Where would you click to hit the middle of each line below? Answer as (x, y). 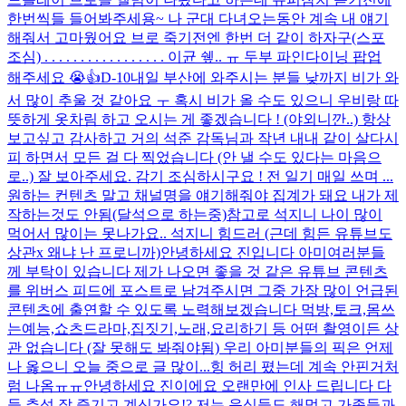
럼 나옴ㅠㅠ (45, 385)
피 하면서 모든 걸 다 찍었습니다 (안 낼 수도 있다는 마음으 (194, 157)
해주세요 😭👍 (54, 77)
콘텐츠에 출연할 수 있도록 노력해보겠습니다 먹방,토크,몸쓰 (201, 309)
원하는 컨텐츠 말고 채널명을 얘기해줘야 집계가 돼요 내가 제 (203, 195)
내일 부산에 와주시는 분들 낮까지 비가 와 (265, 77)
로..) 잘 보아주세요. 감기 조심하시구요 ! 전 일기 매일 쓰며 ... (200, 176)
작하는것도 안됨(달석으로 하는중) (117, 214)
